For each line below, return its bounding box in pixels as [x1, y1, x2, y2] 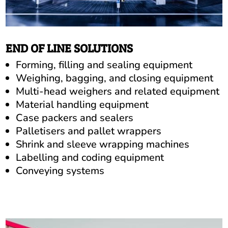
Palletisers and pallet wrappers [16, 124, 162, 138]
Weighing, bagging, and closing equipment [16, 71, 214, 85]
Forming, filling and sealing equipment [16, 58, 193, 72]
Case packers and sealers [16, 111, 134, 125]
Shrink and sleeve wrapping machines [16, 137, 190, 152]
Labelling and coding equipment [16, 151, 164, 165]
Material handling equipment [16, 98, 149, 112]
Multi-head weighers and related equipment [16, 84, 220, 99]
